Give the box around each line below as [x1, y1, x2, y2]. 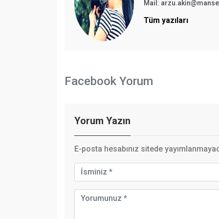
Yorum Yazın [74, 114, 131, 127]
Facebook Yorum [65, 74, 153, 88]
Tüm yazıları [144, 15, 188, 25]
